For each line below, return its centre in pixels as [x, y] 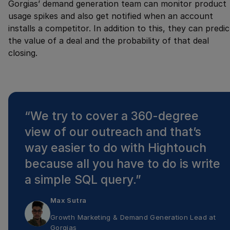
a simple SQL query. [80, 180]
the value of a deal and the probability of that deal [109, 41]
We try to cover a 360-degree [114, 116]
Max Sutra [69, 200]
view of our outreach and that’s [113, 132]
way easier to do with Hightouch [116, 148]
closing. [23, 53]
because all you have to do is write [122, 164]
